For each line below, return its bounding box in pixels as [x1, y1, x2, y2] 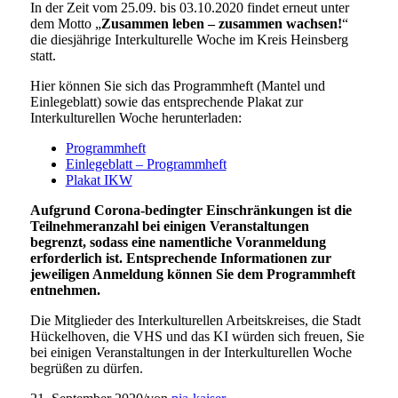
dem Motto [29, 15, 92, 31]
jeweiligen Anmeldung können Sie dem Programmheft [29, 266, 355, 282]
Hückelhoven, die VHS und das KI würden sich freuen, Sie [29, 328, 364, 344]
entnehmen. [29, 282, 100, 298]
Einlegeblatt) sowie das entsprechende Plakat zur [29, 93, 303, 109]
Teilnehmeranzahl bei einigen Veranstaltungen [29, 218, 309, 234]
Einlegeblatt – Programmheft [65, 155, 227, 171]
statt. [29, 47, 56, 63]
